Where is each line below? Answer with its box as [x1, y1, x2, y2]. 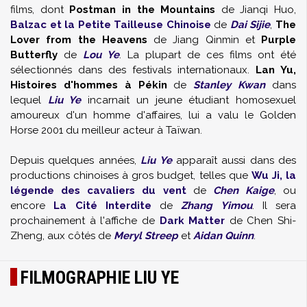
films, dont [10, 3, 70, 16]
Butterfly [10, 49, 58, 61]
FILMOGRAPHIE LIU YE [21, 267, 179, 288]
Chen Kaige [212, 184, 274, 197]
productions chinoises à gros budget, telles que [10, 169, 251, 182]
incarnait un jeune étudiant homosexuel [81, 94, 297, 106]
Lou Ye [83, 49, 119, 61]
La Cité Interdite [53, 199, 151, 212]
